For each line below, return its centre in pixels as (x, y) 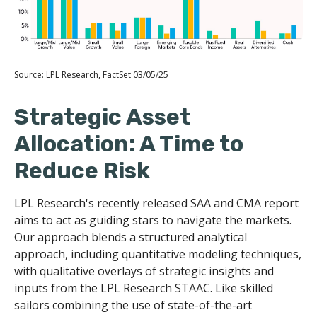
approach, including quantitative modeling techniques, (158, 254)
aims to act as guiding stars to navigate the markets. (153, 220)
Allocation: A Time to (129, 143)
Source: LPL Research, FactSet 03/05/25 (91, 74)
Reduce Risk (82, 170)
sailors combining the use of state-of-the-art (133, 305)
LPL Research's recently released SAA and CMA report (156, 203)
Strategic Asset (102, 116)
